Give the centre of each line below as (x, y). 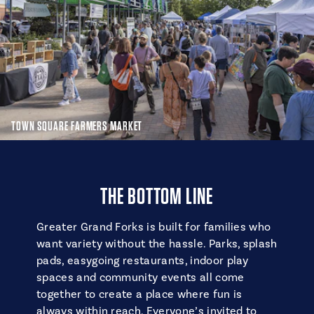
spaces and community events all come (141, 278)
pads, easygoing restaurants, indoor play (143, 261)
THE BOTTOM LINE (157, 196)
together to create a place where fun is (139, 294)
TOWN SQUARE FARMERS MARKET (77, 125)
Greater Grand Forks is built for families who (154, 227)
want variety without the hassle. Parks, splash (157, 244)
